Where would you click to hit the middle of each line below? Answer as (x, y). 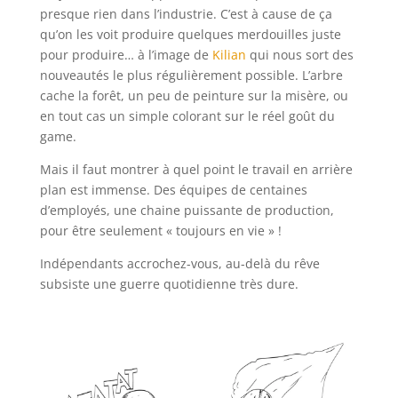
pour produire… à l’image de (126, 54)
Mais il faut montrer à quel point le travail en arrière (196, 169)
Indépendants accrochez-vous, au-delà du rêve (179, 263)
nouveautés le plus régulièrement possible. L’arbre (191, 75)
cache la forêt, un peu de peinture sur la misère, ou (194, 95)
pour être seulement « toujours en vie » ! (160, 230)
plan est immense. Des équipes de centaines (173, 189)
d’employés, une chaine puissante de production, (187, 210)
